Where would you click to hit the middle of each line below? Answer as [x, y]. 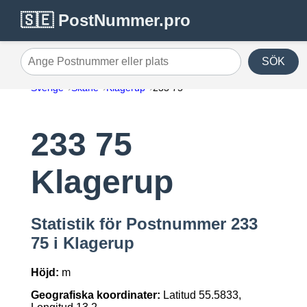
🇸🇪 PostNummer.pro [106, 20]
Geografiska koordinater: [95, 295]
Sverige [47, 88]
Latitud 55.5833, [200, 295]
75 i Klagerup [82, 243]
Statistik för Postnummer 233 [144, 224]
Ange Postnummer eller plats [90, 66]
